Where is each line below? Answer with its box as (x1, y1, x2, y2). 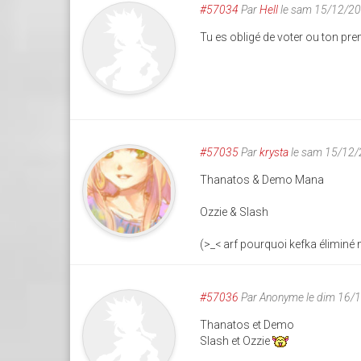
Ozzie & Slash (200, 205, 269, 219)
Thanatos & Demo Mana (200, 173, 325, 187)
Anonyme (259, 291, 305, 305)
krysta (259, 146, 289, 160)
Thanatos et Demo (200, 318, 295, 332)
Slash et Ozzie (200, 334, 273, 348)
